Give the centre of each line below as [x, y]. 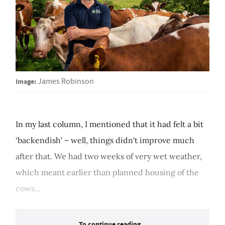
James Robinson [66, 82]
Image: [26, 82]
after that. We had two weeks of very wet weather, [109, 156]
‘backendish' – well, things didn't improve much [105, 140]
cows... [28, 189]
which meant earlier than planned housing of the [107, 173]
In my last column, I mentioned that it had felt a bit [109, 124]
